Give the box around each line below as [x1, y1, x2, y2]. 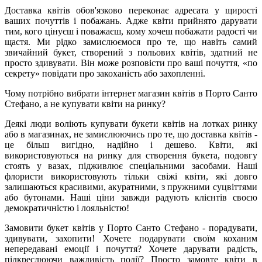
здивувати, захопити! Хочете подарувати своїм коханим [5, 233, 257, 243]
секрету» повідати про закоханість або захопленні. [5, 68, 205, 78]
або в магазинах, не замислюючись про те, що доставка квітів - [5, 129, 257, 139]
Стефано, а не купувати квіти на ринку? [5, 98, 166, 109]
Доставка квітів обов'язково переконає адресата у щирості [5, 5, 257, 15]
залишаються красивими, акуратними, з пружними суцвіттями [5, 181, 257, 192]
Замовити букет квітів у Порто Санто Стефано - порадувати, [5, 222, 257, 233]
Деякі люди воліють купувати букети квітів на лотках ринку [5, 118, 257, 129]
